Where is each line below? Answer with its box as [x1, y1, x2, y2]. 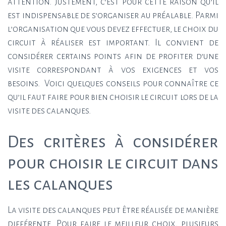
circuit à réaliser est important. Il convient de [8, 37, 218, 47]
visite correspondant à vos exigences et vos [8, 65, 218, 75]
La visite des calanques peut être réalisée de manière [8, 205, 218, 215]
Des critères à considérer [8, 132, 218, 151]
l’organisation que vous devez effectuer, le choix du [8, 24, 218, 34]
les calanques [8, 175, 113, 193]
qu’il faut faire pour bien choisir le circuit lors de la [8, 92, 218, 102]
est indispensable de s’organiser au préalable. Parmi [8, 10, 218, 20]
